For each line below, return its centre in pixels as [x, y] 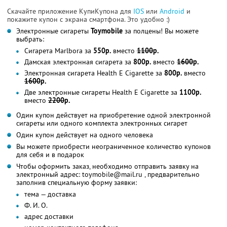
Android [173, 11]
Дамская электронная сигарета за [79, 62]
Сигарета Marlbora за [59, 50]
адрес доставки [49, 216]
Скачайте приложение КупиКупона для [70, 11]
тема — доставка [50, 194]
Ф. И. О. [36, 205]
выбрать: [30, 39]
